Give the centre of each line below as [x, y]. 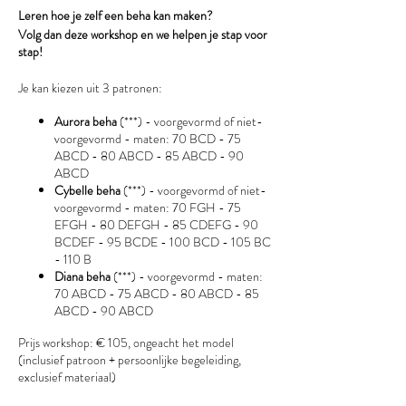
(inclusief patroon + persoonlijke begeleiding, [130, 359]
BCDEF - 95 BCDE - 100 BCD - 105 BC [163, 242]
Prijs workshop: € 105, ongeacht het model [126, 342]
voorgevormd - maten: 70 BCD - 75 [148, 138]
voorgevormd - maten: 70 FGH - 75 [148, 207]
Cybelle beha [89, 190]
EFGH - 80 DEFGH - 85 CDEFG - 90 [156, 224]
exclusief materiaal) [67, 377]
